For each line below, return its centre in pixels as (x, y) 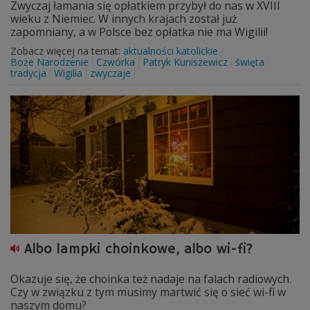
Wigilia (68, 73)
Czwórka (116, 62)
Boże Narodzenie (49, 62)
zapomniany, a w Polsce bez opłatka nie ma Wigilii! (139, 32)
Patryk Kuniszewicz (185, 62)
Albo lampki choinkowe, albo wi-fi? (139, 249)
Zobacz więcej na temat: (67, 51)
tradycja (28, 73)
